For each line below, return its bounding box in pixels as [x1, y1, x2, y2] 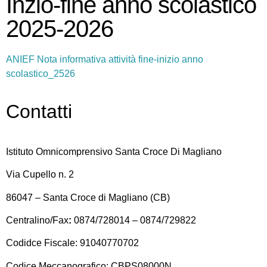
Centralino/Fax [6, 215, 69, 225]
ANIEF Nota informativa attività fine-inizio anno [6, 54, 203, 65]
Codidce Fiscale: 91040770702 [6, 238, 139, 249]
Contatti [6, 100, 72, 122]
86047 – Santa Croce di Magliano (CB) [6, 192, 170, 203]
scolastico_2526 [6, 69, 75, 79]
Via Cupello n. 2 [6, 169, 74, 180]
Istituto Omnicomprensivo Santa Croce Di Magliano [6, 146, 222, 157]
